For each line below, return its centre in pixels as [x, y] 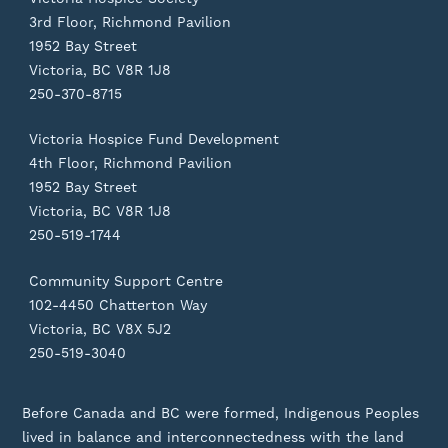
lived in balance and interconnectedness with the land [213, 437]
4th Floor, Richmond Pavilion [131, 163]
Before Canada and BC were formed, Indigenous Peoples [221, 413]
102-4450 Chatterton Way [118, 305]
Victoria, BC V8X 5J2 [100, 329]
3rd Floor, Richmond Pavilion [130, 21]
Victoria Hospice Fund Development [154, 139]
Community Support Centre [126, 281]
